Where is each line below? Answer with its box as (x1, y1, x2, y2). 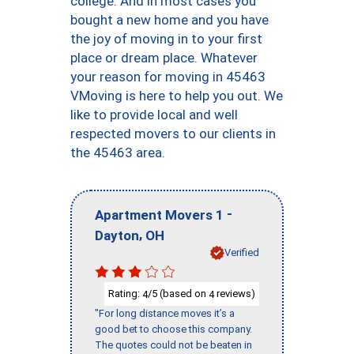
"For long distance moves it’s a (95, 307, 235, 320)
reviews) (214, 287, 255, 299)
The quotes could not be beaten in (95, 339, 252, 352)
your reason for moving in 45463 (70, 69, 265, 85)
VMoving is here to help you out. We (70, 88, 283, 104)
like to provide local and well (70, 107, 238, 122)
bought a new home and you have (70, 12, 269, 28)
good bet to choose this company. (95, 323, 252, 336)
